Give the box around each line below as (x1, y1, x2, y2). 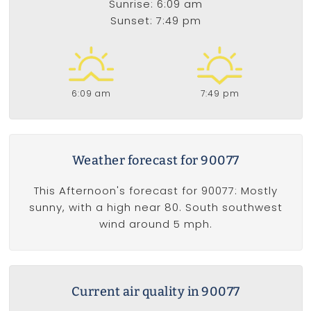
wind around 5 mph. (99, 216, 212, 231)
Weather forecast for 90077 (72, 152, 239, 168)
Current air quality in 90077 (71, 283, 240, 299)
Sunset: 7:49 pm (110, 13, 201, 28)
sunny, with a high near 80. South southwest (28, 199, 283, 215)
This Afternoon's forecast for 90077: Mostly (33, 183, 278, 198)
